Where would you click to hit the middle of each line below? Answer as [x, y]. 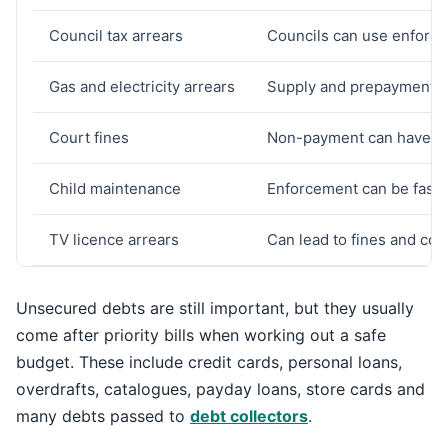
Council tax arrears [116, 35]
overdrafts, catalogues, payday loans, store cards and [220, 389]
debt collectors [249, 416]
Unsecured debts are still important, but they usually [215, 308]
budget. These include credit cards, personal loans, [209, 362]
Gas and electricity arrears [142, 86]
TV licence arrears [114, 239]
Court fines [89, 137]
